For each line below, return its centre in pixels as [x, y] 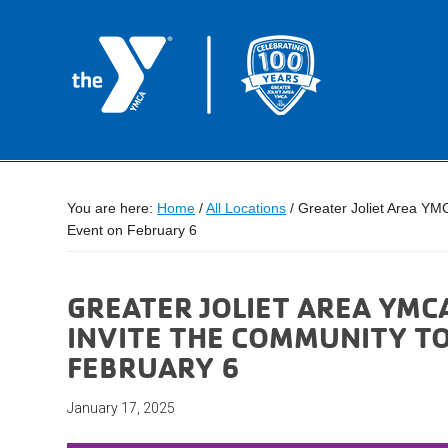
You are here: [112, 208]
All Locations [246, 208]
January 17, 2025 [121, 408]
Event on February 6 [132, 230]
